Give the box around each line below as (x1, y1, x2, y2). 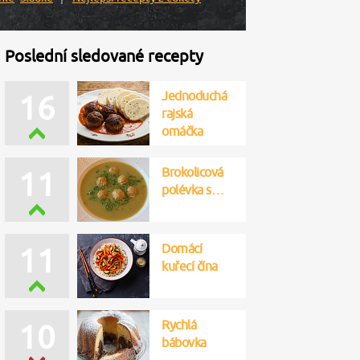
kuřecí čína (162, 259, 218, 273)
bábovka (162, 335, 207, 350)
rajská (162, 106, 192, 121)
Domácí (162, 241, 202, 256)
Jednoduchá (162, 88, 227, 103)
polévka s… (162, 182, 223, 197)
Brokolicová (162, 165, 223, 179)
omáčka (162, 124, 202, 138)
